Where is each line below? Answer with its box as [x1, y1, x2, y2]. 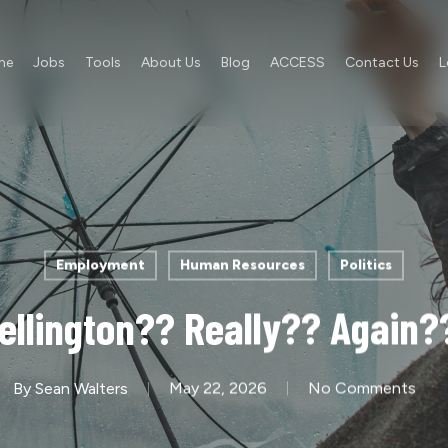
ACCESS [269, 54, 325, 71]
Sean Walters [34, 378, 128, 398]
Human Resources [179, 256, 305, 274]
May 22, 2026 [168, 378, 267, 398]
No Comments [307, 378, 416, 398]
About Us [140, 54, 201, 71]
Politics [339, 256, 392, 274]
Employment [55, 256, 145, 274]
